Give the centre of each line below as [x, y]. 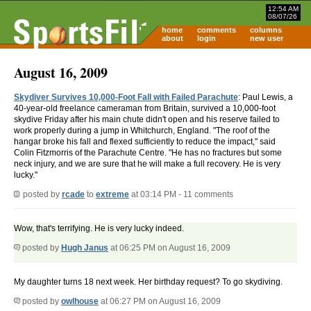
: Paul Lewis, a [266, 98]
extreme [112, 195]
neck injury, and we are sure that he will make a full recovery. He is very [147, 164]
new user [267, 38]
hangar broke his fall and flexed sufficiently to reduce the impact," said [145, 142]
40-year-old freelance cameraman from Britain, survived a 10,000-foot [145, 109]
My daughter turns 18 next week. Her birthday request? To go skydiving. [148, 282]
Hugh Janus [85, 248]
